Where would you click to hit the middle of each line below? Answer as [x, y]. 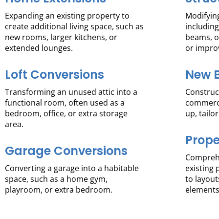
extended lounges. [39, 48]
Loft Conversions [55, 75]
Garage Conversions [66, 151]
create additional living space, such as [74, 27]
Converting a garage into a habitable [72, 168]
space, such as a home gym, [56, 179]
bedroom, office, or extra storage [66, 114]
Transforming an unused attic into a [71, 92]
